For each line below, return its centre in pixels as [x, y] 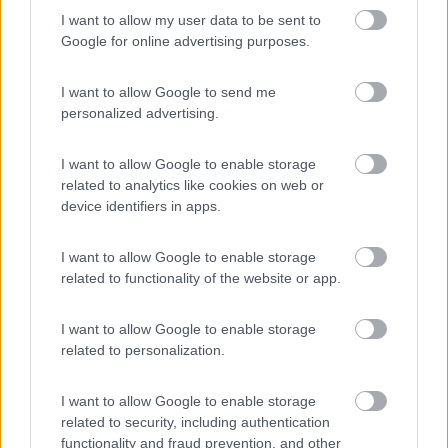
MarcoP [89, 124]
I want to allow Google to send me [168, 92]
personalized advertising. [140, 113]
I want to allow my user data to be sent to [191, 20]
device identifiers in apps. [141, 206]
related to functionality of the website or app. [201, 278]
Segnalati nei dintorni [198, 429]
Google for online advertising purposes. [185, 41]
